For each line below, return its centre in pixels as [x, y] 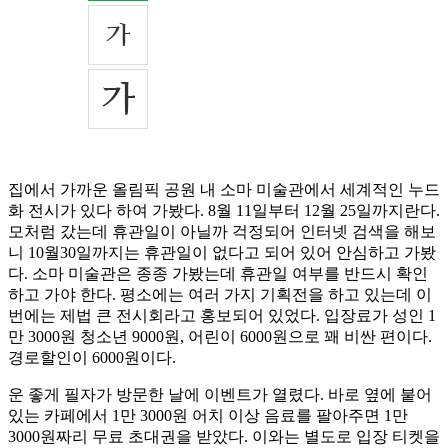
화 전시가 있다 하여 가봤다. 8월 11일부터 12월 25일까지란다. [224, 211]
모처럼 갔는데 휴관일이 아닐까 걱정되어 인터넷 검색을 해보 [222, 232]
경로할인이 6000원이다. [92, 358]
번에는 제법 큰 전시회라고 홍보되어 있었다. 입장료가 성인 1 [222, 316]
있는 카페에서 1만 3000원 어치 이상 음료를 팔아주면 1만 [208, 416]
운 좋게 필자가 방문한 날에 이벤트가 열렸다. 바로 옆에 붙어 [220, 395]
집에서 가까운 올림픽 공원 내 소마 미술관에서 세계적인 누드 [224, 190]
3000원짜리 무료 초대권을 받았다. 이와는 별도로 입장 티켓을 [224, 437]
